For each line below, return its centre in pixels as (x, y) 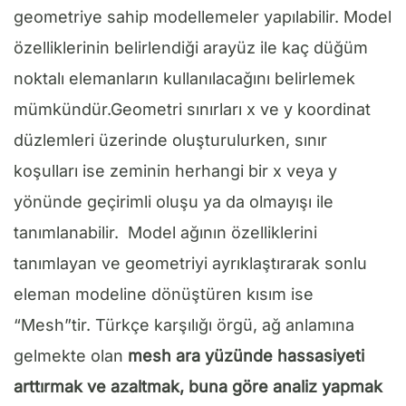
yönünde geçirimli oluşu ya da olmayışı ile (174, 201)
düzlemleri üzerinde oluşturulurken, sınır (170, 140)
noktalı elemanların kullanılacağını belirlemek (184, 78)
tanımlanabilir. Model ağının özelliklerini (165, 232)
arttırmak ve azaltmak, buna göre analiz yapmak (198, 386)
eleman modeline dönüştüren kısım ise (164, 294)
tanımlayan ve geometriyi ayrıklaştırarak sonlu (190, 263)
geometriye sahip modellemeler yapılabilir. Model (203, 16)
